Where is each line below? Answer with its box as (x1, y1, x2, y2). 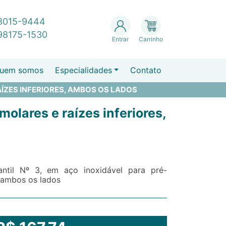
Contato (130, 65, 161, 75)
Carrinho (138, 35, 163, 43)
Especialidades (54, 65, 112, 75)
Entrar (112, 35, 129, 43)
